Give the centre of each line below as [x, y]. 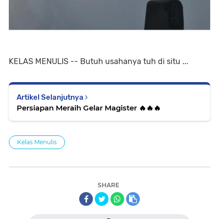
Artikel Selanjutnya [51, 97]
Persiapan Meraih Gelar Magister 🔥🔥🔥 [89, 108]
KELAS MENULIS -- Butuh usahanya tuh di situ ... [99, 61]
